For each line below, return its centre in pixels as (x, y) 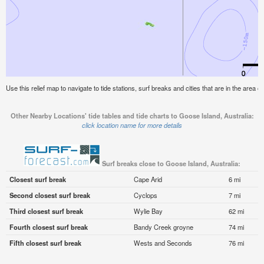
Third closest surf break (46, 211)
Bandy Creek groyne (163, 227)
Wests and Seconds (163, 243)
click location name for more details (132, 125)
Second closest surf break (49, 195)
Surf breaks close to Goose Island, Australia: (171, 164)
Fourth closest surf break (48, 227)
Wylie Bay (148, 211)
